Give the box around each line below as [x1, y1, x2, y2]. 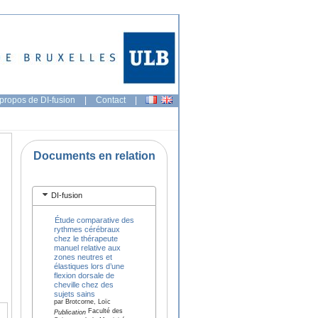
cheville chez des [53, 280, 114, 289]
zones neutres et [53, 252, 112, 261]
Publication [53, 309, 86, 317]
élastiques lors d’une [53, 261, 124, 270]
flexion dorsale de [53, 270, 114, 280]
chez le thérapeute [53, 234, 118, 243]
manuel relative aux [53, 243, 121, 252]
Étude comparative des [55, 215, 135, 224]
